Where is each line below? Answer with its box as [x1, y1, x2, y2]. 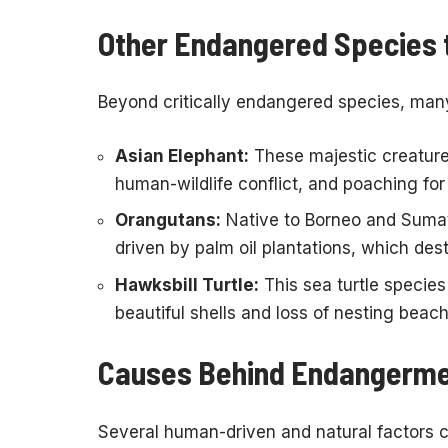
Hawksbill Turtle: [115, 274, 259, 295]
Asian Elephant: [115, 145, 249, 166]
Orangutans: [115, 210, 221, 231]
